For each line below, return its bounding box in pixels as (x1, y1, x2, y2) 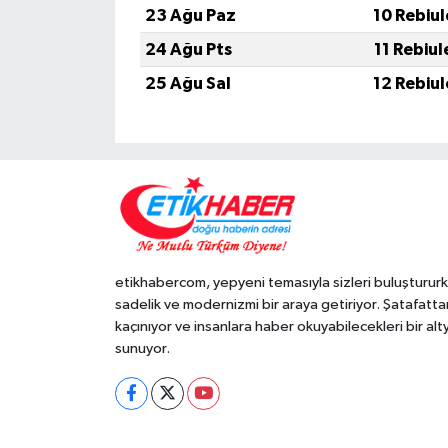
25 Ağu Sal (144, 75, 231, 93)
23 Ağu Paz (144, 7, 236, 25)
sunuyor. (114, 340, 170, 356)
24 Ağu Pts (144, 41, 232, 59)
